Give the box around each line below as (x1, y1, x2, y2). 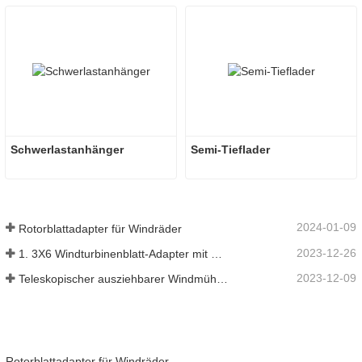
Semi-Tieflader (191, 143, 270, 157)
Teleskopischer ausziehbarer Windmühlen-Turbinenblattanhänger (217, 272, 228, 286)
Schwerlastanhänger (11, 143, 124, 157)
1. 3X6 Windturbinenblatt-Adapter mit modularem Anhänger (211, 246, 222, 260)
